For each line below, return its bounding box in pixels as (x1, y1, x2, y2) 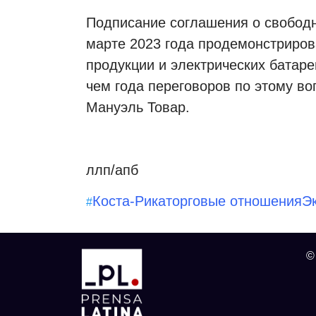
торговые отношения (166, 193, 302, 209)
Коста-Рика (92, 193, 166, 209)
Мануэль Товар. (86, 99, 190, 116)
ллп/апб (86, 162, 138, 178)
